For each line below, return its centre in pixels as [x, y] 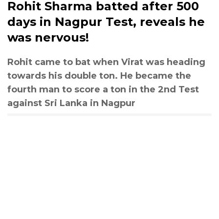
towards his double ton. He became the [99, 76]
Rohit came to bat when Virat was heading [106, 62]
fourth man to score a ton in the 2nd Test [103, 89]
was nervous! [48, 37]
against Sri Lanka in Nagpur [71, 103]
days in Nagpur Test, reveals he [106, 22]
